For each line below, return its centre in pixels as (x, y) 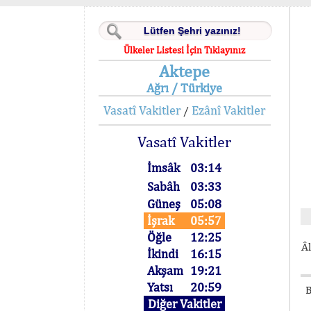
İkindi (163, 254)
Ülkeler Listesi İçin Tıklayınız (185, 50)
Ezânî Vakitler (229, 110)
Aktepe (185, 71)
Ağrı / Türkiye (185, 88)
